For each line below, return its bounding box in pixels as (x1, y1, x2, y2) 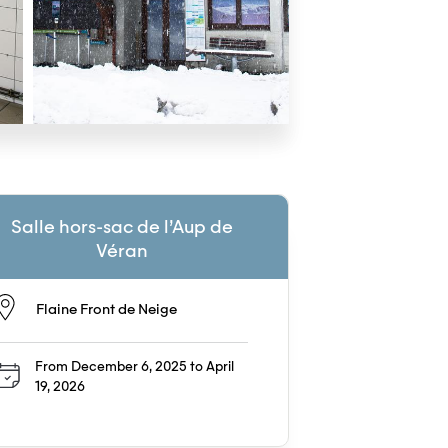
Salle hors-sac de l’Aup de (11, 219, 233, 237)
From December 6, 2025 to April (35, 361, 234, 374)
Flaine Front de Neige (36, 303, 177, 317)
